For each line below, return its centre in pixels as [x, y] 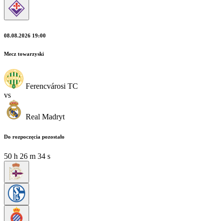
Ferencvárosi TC [52, 86]
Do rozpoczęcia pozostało [34, 136]
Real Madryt [45, 116]
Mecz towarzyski [24, 54]
